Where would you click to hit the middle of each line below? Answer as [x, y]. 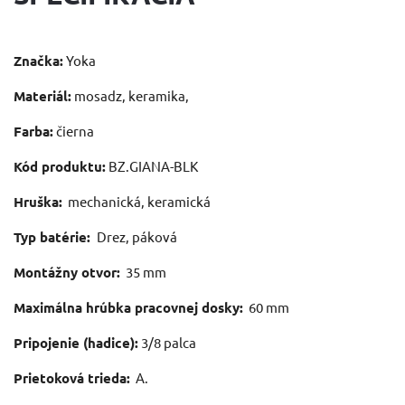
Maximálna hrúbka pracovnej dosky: [128, 307]
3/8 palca [169, 342]
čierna [75, 130]
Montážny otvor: [67, 272]
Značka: [38, 60]
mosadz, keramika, [132, 95]
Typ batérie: [54, 236]
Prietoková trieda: [72, 377]
